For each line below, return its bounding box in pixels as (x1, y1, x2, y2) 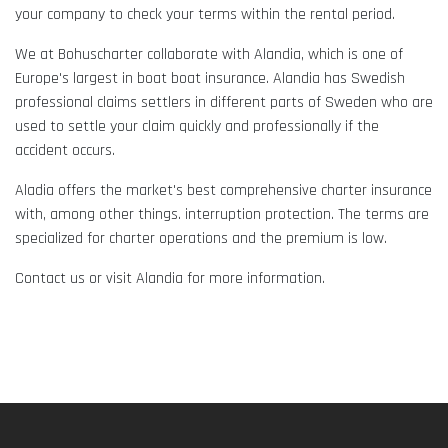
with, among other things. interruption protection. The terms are (15, 204, 429, 226)
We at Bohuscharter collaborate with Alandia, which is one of (15, 44, 403, 66)
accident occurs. (15, 140, 115, 162)
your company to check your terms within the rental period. (15, 4, 395, 26)
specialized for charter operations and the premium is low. (15, 228, 387, 250)
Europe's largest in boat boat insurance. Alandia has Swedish (15, 68, 405, 90)
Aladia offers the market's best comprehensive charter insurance (15, 180, 432, 202)
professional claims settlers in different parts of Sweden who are (15, 92, 433, 114)
